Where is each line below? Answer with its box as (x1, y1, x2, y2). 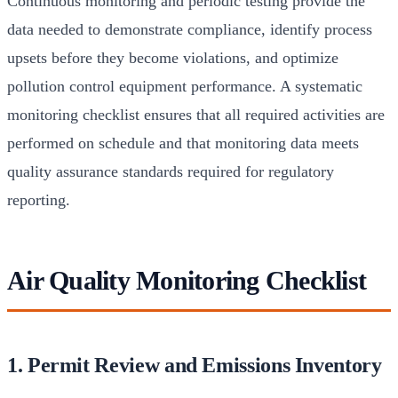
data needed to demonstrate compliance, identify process (7, 20, 372, 38)
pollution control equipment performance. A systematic (7, 76, 362, 95)
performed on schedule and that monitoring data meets (7, 133, 359, 152)
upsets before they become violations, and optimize (7, 48, 338, 67)
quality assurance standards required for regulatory (7, 162, 334, 180)
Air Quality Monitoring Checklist (7, 265, 366, 295)
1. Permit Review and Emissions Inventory (7, 353, 382, 377)
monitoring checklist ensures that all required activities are (7, 105, 385, 123)
